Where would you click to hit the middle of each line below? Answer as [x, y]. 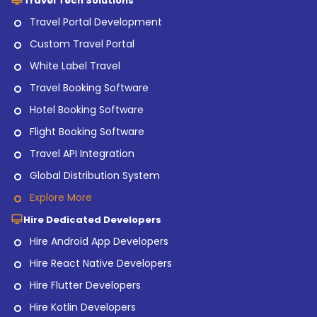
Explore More [61, 197]
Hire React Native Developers [101, 263]
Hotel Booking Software [87, 109]
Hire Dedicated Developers [92, 219]
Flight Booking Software [87, 131]
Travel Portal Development [96, 22]
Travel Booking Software [89, 87]
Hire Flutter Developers [85, 285]
